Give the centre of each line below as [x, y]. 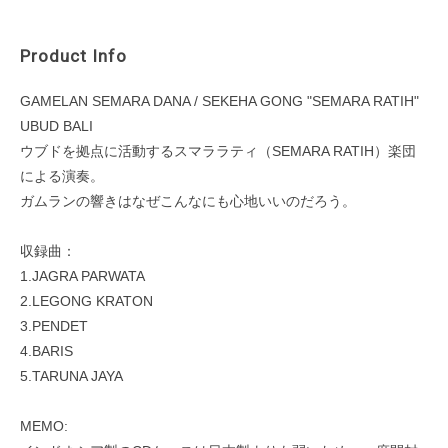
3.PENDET [54, 326]
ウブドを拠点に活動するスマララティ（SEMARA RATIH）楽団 [218, 151]
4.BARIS [46, 351]
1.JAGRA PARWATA [82, 276]
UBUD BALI [56, 126]
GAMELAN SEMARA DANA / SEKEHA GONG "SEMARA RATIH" [219, 101]
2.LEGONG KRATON [86, 301]
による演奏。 [62, 176]
